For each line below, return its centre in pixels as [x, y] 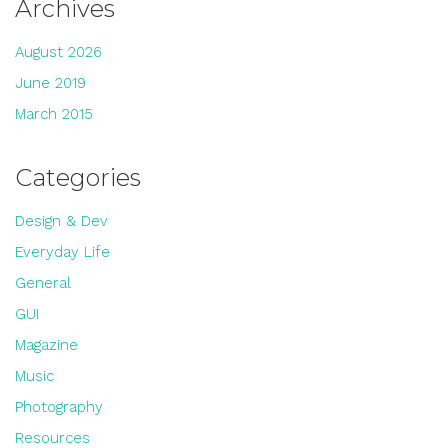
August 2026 [58, 52]
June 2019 [50, 83]
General [43, 283]
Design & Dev [61, 221]
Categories [78, 177]
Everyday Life [62, 252]
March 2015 [54, 114]
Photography [59, 407]
